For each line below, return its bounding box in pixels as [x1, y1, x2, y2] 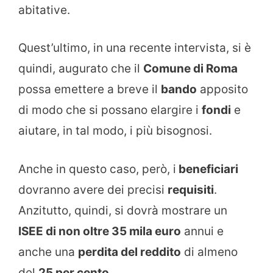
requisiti [168, 182, 214, 197]
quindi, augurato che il [18, 62, 143, 76]
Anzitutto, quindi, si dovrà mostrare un [18, 203, 227, 218]
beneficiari [176, 161, 238, 176]
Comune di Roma [143, 62, 238, 76]
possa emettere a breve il [18, 82, 161, 97]
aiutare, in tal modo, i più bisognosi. [18, 124, 212, 138]
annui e [181, 224, 224, 238]
